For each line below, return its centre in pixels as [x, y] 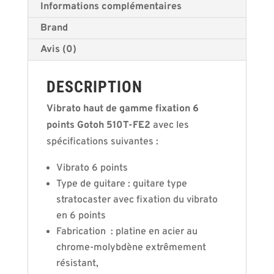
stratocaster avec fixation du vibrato [137, 200]
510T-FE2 [128, 125]
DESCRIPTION [94, 87]
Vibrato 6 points [92, 168]
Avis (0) [58, 50]
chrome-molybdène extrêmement [131, 248]
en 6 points [81, 216]
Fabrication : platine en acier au [127, 232]
